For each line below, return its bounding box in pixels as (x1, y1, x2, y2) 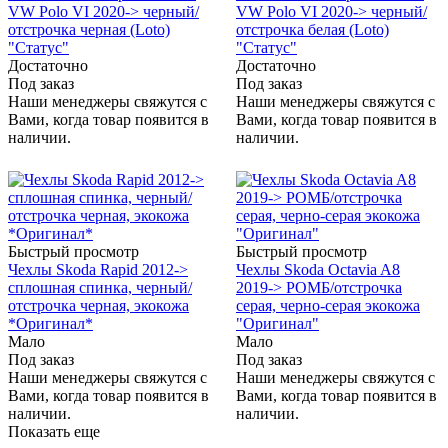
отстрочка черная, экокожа (8, 297, 189, 315)
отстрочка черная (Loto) (8, 21, 170, 39)
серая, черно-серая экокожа (236, 297, 420, 315)
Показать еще (8, 423, 100, 441)
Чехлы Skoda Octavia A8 (236, 261, 400, 279)
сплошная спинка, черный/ (8, 279, 192, 297)
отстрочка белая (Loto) (236, 21, 389, 39)
